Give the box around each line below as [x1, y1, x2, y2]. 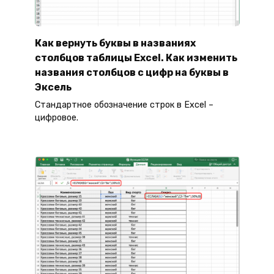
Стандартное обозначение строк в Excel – [34, 100, 213, 111]
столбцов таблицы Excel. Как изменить [34, 51, 237, 64]
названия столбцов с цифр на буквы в [34, 66, 229, 78]
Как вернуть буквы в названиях [34, 37, 196, 49]
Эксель [34, 81, 72, 93]
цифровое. [34, 113, 78, 124]
